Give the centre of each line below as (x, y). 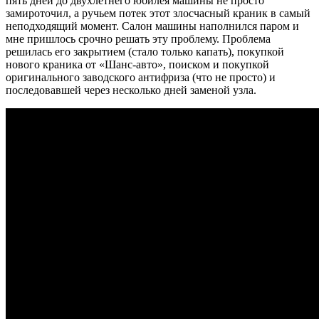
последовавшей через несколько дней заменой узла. (131, 90)
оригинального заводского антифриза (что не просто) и (141, 78)
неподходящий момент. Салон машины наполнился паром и (152, 26)
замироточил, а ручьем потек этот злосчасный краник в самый (158, 14)
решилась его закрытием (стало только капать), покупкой (145, 52)
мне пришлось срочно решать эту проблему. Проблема (138, 39)
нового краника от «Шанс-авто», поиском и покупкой (137, 65)
